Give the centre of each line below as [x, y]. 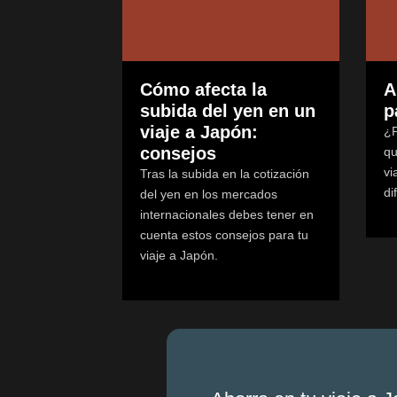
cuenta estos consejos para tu [224, 235]
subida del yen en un [228, 111]
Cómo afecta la [203, 90]
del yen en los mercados [209, 195]
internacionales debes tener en [227, 215]
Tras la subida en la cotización [225, 174]
